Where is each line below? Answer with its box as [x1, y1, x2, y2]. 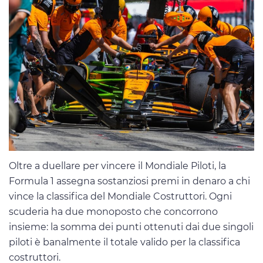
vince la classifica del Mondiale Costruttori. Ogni [9, 190, 232, 202]
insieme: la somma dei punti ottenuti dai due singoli [9, 221, 254, 232]
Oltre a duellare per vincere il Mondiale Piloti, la [9, 160, 226, 171]
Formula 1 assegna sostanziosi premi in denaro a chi [9, 175, 250, 187]
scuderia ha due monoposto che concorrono [9, 205, 218, 217]
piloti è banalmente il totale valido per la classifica [9, 236, 240, 248]
